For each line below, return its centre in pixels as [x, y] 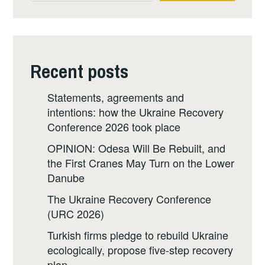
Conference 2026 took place [114, 127]
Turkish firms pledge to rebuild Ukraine [138, 235]
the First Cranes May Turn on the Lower [140, 163]
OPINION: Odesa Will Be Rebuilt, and [136, 148]
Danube [66, 178]
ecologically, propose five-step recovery [140, 249]
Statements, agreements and [115, 97]
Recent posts [80, 71]
